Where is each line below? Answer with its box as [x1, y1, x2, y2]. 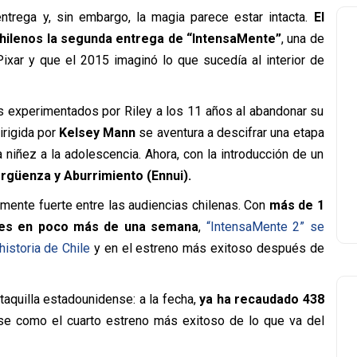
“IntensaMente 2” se [206, 219, 324, 234]
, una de [280, 31, 324, 46]
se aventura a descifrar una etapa [135, 125, 324, 140]
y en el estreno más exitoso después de [90, 241, 324, 256]
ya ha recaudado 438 [199, 292, 324, 307]
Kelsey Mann [59, 125, 136, 140]
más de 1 [269, 198, 324, 213]
